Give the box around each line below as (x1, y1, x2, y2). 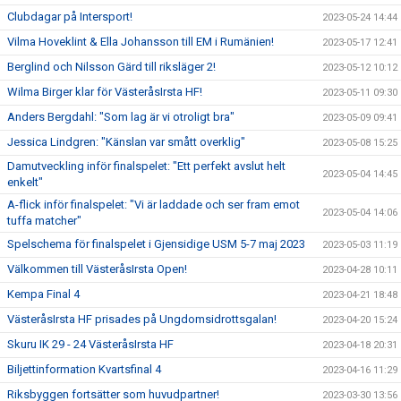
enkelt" (7, 175, 43, 189)
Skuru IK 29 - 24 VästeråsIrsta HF (7, 337, 174, 351)
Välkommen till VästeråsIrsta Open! (7, 262, 187, 276)
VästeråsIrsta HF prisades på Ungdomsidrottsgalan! (7, 312, 277, 326)
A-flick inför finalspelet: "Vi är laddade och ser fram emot (7, 198, 300, 211)
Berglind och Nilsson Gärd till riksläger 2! (7, 60, 216, 73)
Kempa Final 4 (7, 287, 80, 301)
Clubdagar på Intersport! (7, 10, 132, 23)
